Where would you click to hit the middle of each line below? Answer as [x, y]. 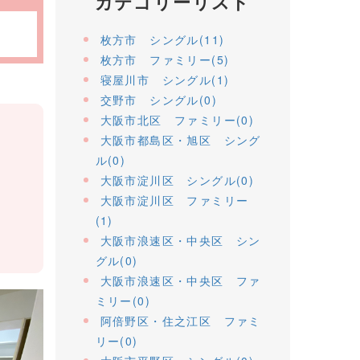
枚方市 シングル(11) [162, 39]
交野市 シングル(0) [158, 99]
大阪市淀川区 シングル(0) [177, 180]
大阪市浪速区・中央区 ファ [180, 280]
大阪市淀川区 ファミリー [174, 200]
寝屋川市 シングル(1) [165, 79]
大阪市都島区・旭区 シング [180, 139]
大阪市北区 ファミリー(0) [177, 119]
